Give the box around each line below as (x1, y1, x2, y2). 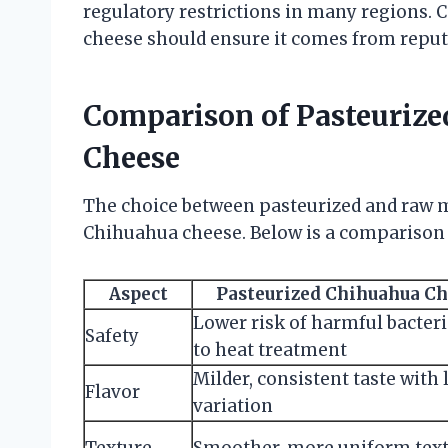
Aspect (108, 282, 168, 305)
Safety (85, 324, 139, 347)
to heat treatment (193, 338, 347, 361)
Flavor (85, 380, 140, 403)
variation (193, 394, 273, 417)
